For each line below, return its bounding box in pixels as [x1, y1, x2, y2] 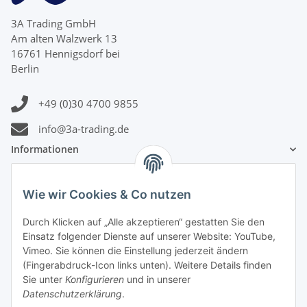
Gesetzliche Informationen [11, 180, 135, 193]
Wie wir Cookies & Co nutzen [23, 187, 191, 202]
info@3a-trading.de [38, 122, 129, 136]
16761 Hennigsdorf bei [11, 47, 120, 61]
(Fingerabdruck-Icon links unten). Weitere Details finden [23, 259, 271, 271]
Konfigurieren [65, 273, 124, 286]
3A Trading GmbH [11, 16, 96, 31]
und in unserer [124, 273, 191, 286]
